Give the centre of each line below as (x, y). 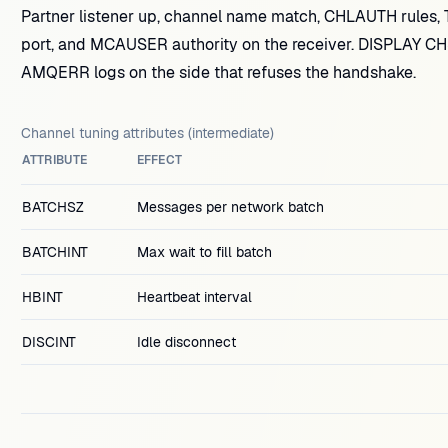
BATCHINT (54, 252)
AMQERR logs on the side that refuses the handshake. (218, 72)
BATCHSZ (52, 207)
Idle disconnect (186, 342)
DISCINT (48, 342)
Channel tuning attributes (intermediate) (147, 133)
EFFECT (159, 160)
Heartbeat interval (194, 297)
